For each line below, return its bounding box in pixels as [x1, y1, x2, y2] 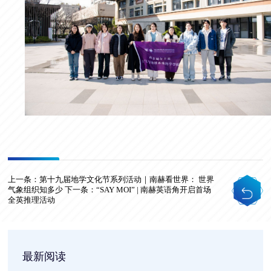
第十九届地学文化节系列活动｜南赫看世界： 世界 [39, 175, 215, 184]
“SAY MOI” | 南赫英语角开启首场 [96, 185, 212, 194]
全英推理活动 [8, 195, 56, 204]
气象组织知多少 [8, 185, 64, 194]
